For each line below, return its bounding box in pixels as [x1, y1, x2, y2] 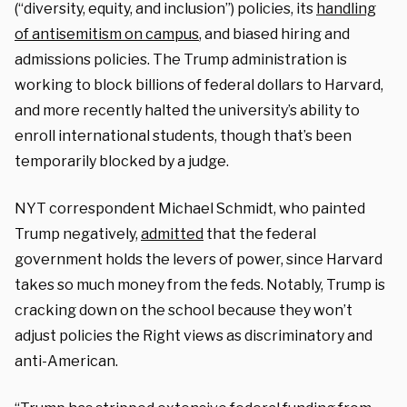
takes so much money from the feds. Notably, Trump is [15, 275, 385, 293]
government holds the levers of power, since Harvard [15, 250, 382, 268]
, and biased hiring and [199, 25, 350, 43]
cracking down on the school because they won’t [15, 301, 352, 319]
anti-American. [15, 352, 118, 370]
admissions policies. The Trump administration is [15, 50, 347, 68]
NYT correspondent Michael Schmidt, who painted [15, 199, 365, 217]
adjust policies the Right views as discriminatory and [15, 326, 372, 344]
